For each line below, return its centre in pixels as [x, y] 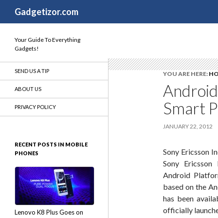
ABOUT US [28, 89]
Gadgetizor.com [46, 12]
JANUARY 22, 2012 [188, 126]
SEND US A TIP [32, 71]
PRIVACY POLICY [35, 107]
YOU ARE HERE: [186, 74]
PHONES [27, 153]
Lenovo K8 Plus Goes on [49, 212]
